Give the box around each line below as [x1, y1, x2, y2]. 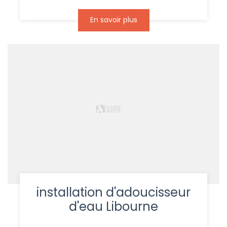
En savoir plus [90, 14, 137, 25]
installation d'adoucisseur [36, 183, 191, 201]
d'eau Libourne [69, 198, 158, 215]
